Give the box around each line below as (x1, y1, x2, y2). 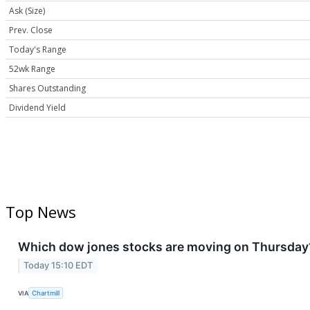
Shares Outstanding (9, 82, 86, 95)
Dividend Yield (9, 102, 66, 114)
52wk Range (9, 63, 55, 75)
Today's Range (9, 44, 66, 56)
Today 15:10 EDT (24, 260, 93, 271)
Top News (6, 201, 76, 223)
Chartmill (32, 289, 60, 297)
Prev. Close (9, 24, 53, 37)
